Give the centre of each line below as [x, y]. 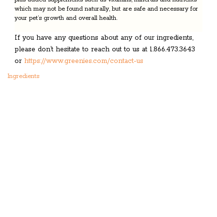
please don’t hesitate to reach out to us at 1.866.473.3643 [105, 49]
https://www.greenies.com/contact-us [84, 61]
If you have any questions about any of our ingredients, [104, 38]
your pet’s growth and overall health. [66, 18]
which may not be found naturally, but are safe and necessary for [106, 9]
